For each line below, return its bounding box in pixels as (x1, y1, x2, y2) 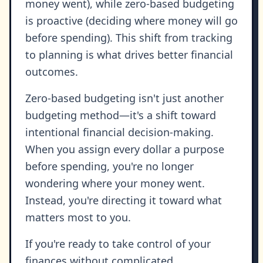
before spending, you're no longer (25, 159, 194, 174)
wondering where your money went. (25, 176, 205, 191)
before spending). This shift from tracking (25, 31, 232, 45)
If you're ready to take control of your (25, 237, 211, 251)
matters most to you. (25, 210, 131, 225)
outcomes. (25, 65, 78, 79)
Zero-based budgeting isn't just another (25, 91, 224, 106)
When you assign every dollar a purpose (25, 142, 224, 157)
